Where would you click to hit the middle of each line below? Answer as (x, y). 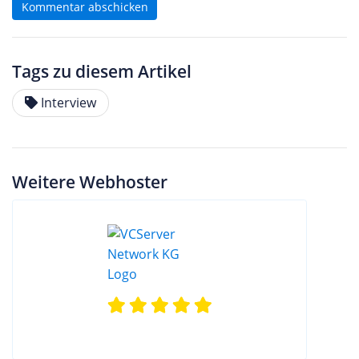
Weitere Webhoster (90, 182)
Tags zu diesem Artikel (102, 72)
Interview (68, 103)
